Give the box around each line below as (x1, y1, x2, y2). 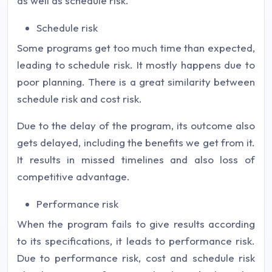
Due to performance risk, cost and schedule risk (17, 251, 255, 265)
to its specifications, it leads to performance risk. (17, 234, 255, 248)
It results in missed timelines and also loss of (17, 153, 255, 166)
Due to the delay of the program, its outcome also (17, 119, 255, 132)
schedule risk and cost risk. (17, 92, 144, 106)
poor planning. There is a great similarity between (17, 75, 255, 89)
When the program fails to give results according (17, 217, 255, 231)
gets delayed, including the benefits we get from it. (17, 136, 255, 149)
